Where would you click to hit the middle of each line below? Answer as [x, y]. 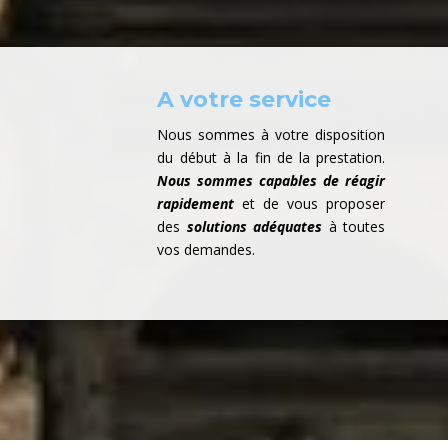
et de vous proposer [310, 204]
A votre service [244, 100]
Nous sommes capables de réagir [271, 181]
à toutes [354, 227]
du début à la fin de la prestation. [271, 158]
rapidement [196, 204]
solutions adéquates [254, 227]
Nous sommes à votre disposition [271, 135]
